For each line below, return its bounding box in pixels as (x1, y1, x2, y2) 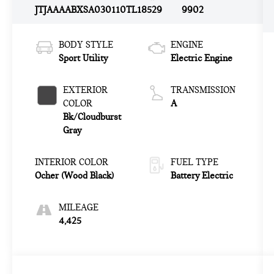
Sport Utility (58, 52, 108, 64)
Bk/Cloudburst (62, 111, 121, 122)
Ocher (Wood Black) (34, 169, 114, 181)
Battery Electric (170, 169, 233, 181)
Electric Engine (170, 52, 232, 64)
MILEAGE (58, 201, 98, 213)
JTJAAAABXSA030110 (34, 4, 126, 15)
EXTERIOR (62, 84, 108, 95)
